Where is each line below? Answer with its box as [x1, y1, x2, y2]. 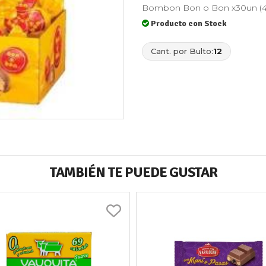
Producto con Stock [151, 18, 227, 29]
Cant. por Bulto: [151, 46, 213, 56]
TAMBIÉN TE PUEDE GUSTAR [49, 163, 217, 182]
